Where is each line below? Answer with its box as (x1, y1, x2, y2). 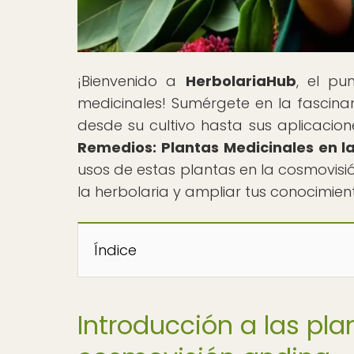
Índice (94, 239, 137, 260)
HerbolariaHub (185, 70, 296, 91)
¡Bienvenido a (77, 70, 186, 91)
